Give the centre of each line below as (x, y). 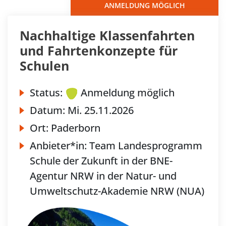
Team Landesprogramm (146, 145)
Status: (46, 92)
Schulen (44, 65)
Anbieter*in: (60, 145)
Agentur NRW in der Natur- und (103, 176)
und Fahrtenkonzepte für (99, 50)
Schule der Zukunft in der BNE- (101, 160)
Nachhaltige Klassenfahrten (107, 35)
